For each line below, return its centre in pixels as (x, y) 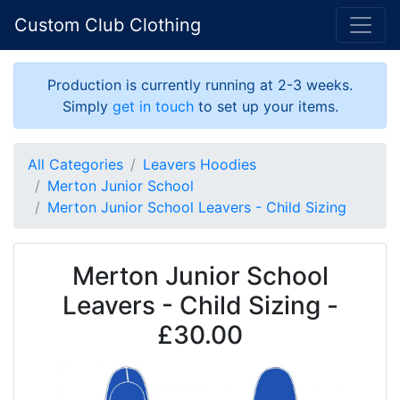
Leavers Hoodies (200, 164)
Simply (87, 106)
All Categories (75, 164)
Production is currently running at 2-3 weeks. (200, 85)
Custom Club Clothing (108, 25)
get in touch (153, 106)
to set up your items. (266, 106)
